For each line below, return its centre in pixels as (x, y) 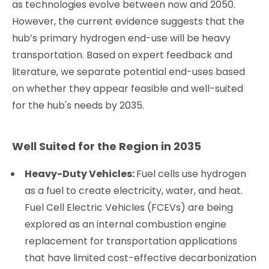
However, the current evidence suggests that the (128, 21)
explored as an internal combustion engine (126, 224)
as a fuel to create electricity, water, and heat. (134, 190)
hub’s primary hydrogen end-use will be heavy (121, 38)
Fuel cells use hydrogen (192, 174)
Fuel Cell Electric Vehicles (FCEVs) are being (129, 207)
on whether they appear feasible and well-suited (128, 88)
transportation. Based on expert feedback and (122, 55)
